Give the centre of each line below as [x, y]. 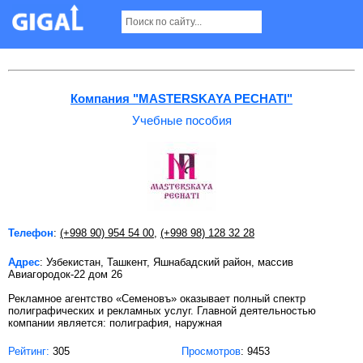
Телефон [31, 233]
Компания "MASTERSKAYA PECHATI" [181, 98]
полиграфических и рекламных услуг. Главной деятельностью [162, 310]
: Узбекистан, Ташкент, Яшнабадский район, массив [167, 262]
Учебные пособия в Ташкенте [120, 24]
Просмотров [211, 351]
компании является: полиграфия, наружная [115, 322]
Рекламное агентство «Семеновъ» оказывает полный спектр [157, 298]
